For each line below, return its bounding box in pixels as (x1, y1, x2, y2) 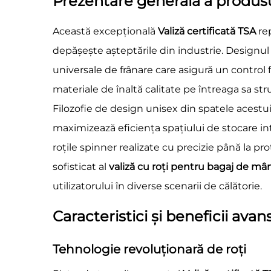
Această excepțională (53, 25, 158, 37)
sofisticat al (53, 161, 109, 172)
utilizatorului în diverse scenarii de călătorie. (53, 180, 262, 192)
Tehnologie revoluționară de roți (53, 242, 246, 256)
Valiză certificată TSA (158, 25, 258, 37)
